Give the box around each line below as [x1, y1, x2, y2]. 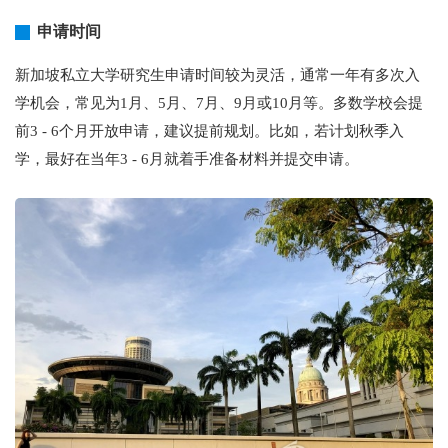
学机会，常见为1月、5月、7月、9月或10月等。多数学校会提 [15, 95, 423, 111]
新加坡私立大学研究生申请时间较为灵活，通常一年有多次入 [15, 67, 420, 83]
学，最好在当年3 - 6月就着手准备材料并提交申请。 [15, 151, 359, 167]
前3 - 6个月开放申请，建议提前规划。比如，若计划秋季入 [15, 123, 404, 139]
